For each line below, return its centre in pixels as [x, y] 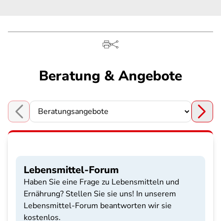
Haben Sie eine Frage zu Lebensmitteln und [101, 182]
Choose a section [38, 117]
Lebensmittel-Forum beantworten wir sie [98, 206]
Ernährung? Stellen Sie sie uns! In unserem [100, 194]
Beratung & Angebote [110, 76]
